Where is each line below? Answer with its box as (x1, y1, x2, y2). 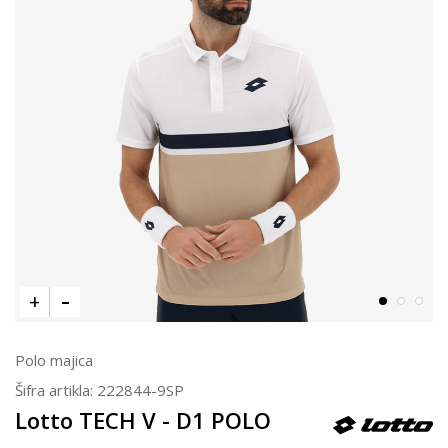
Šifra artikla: (15, 379, 97, 400)
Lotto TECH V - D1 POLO (15, 404, 271, 435)
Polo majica (15, 349, 93, 370)
